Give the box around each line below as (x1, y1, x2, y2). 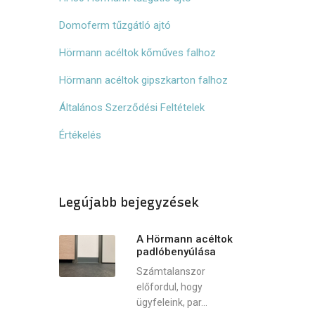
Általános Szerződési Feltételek (58, 101, 205, 114)
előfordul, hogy (136, 281, 202, 292)
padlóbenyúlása (136, 245, 216, 258)
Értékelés (58, 129, 101, 141)
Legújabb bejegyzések (58, 195, 199, 210)
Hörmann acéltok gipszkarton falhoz (58, 74, 228, 86)
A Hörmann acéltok (136, 233, 233, 245)
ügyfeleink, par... (136, 296, 207, 308)
